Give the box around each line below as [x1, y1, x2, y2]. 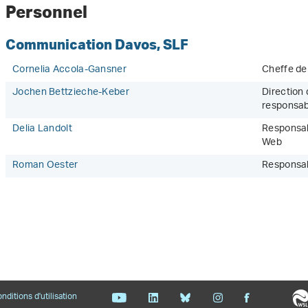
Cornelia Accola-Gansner [12, 59, 126, 80]
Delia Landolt [12, 118, 72, 140]
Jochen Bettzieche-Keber [12, 82, 129, 103]
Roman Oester [12, 155, 78, 176]
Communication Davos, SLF [5, 35, 188, 53]
